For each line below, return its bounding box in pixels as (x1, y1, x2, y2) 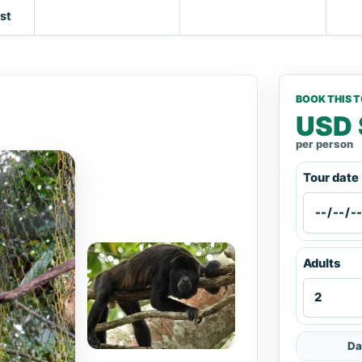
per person (296, 137, 353, 151)
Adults (303, 256, 340, 271)
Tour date (303, 170, 359, 186)
